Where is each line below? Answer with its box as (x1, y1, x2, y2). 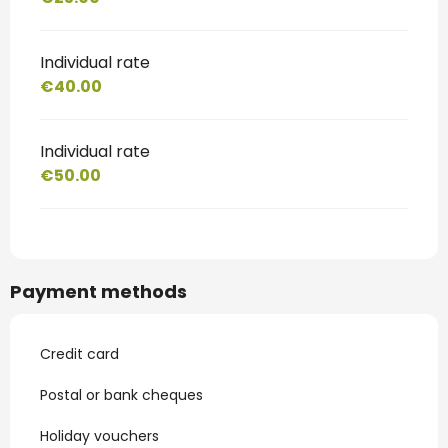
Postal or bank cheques (40, 385, 203, 406)
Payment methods (10, 279, 187, 305)
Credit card (40, 344, 119, 365)
